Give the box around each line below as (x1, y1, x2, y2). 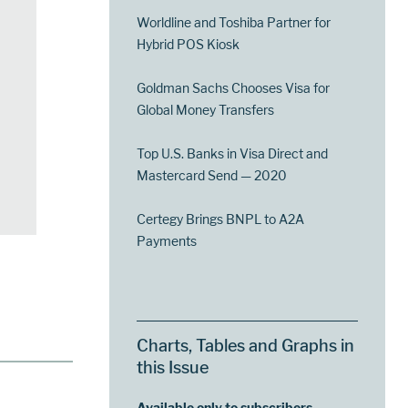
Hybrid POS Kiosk (137, 36, 240, 53)
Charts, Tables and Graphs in (137, 336, 355, 356)
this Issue (137, 358, 209, 378)
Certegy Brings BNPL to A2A (137, 211, 305, 228)
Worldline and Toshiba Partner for (137, 15, 331, 31)
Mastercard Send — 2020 (137, 168, 288, 184)
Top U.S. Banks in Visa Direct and (137, 146, 329, 162)
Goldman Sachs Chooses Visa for (137, 80, 331, 97)
